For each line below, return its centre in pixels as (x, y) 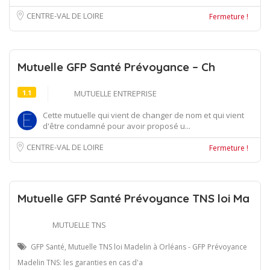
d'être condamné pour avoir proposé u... (117, 126)
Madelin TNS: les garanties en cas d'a (80, 262)
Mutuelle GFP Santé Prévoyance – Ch (116, 67)
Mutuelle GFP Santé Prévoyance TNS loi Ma (133, 198)
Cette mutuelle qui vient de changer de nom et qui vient (143, 115)
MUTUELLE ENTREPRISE (115, 93)
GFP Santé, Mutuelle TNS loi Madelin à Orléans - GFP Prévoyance (139, 246)
